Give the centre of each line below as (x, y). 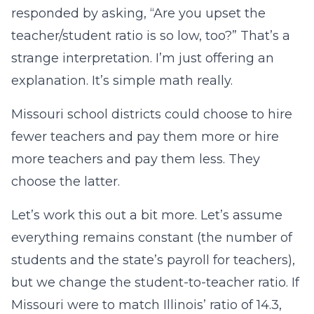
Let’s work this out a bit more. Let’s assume (147, 215)
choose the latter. (66, 182)
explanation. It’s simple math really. (122, 81)
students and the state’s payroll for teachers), (153, 260)
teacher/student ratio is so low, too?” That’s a (151, 36)
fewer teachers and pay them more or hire (145, 137)
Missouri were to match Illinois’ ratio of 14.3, (146, 305)
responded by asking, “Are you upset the (138, 13)
